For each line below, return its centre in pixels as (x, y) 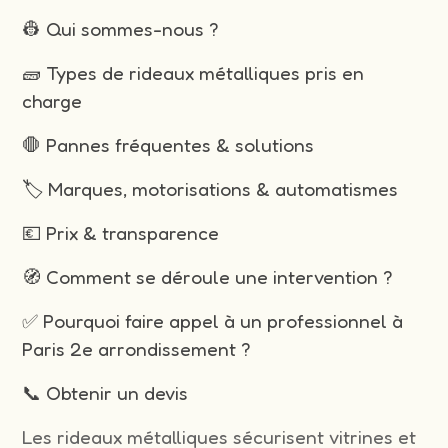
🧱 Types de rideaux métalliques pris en (193, 72)
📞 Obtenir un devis (105, 392)
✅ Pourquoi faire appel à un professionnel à (213, 320)
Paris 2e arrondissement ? (137, 348)
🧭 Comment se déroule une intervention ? (208, 276)
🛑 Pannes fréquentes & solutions (168, 144)
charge (52, 100)
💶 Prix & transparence (121, 232)
